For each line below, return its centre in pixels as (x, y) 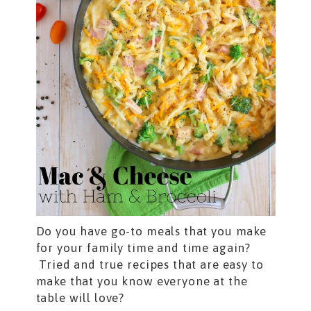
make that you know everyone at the (142, 281)
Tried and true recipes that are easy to (150, 265)
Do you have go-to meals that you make (151, 232)
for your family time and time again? (143, 248)
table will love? (83, 298)
